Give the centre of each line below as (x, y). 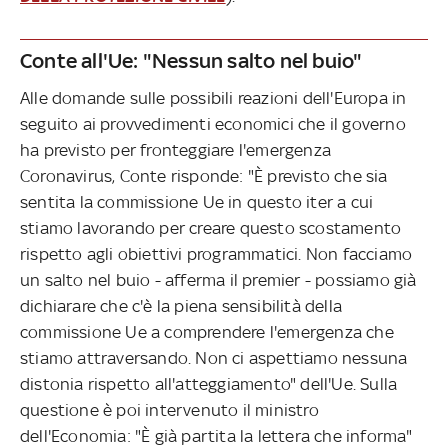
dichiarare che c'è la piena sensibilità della (181, 305)
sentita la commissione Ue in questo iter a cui (197, 201)
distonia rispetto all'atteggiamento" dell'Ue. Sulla (209, 383)
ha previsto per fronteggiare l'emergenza (175, 149)
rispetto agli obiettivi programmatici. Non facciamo (216, 253)
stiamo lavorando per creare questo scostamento (211, 227)
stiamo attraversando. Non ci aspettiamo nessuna (214, 357)
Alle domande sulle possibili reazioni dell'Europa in (213, 97)
